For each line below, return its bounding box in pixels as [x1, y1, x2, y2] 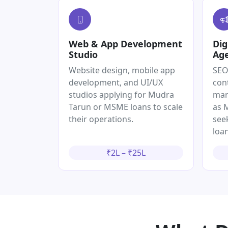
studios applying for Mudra [69, 89, 174, 101]
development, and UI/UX [69, 77, 163, 89]
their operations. [69, 113, 133, 125]
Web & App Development [69, 38, 182, 50]
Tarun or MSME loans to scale [69, 101, 183, 113]
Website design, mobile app [69, 65, 175, 76]
